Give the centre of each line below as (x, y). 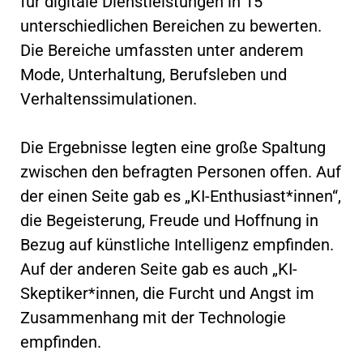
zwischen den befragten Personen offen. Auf (181, 171)
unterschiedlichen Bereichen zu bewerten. (171, 26)
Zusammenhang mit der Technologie (153, 317)
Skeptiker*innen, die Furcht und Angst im (167, 293)
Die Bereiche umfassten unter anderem (162, 50)
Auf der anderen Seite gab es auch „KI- (159, 269)
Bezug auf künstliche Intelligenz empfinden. (177, 244)
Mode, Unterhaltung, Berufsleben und (154, 74)
